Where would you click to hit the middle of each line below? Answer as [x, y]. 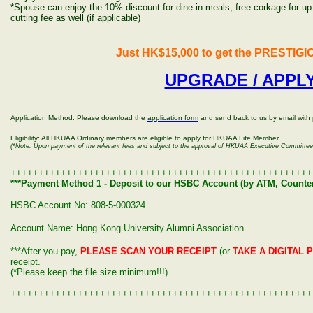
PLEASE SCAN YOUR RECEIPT [148, 251]
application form [173, 118]
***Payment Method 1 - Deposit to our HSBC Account [124, 183]
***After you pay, [45, 251]
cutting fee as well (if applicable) [75, 18]
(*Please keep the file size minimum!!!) [89, 272]
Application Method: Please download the [79, 118]
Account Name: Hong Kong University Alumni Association [127, 228]
